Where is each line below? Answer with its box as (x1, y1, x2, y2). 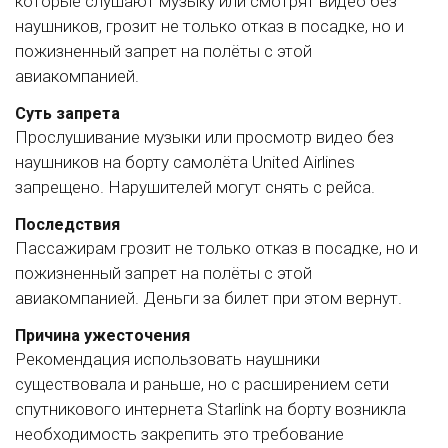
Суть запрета (15, 103, 120, 123)
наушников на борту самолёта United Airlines (15, 151, 355, 172)
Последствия (15, 214, 120, 234)
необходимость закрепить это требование (15, 423, 344, 444)
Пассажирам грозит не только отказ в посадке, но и (15, 237, 418, 258)
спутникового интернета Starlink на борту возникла (15, 398, 406, 419)
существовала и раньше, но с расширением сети (15, 373, 389, 394)
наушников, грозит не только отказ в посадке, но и (15, 15, 404, 36)
